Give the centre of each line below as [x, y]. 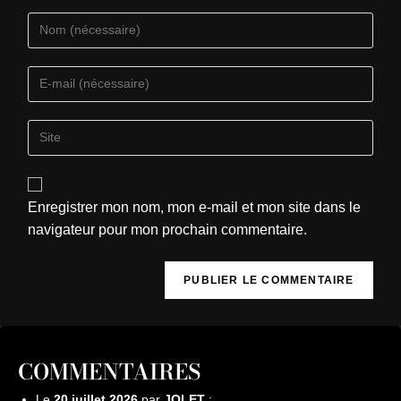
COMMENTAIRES [109, 371]
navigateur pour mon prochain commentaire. [168, 229]
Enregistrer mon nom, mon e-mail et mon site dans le [195, 207]
